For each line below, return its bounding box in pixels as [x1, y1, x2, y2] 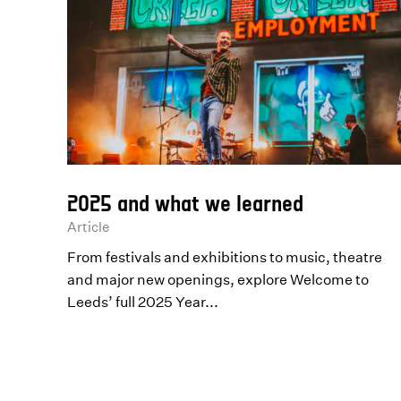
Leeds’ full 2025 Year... [67, 293, 219, 311]
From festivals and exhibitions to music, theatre [67, 248, 383, 267]
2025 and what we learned [67, 190, 304, 217]
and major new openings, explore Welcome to [67, 270, 370, 289]
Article [67, 218, 110, 236]
